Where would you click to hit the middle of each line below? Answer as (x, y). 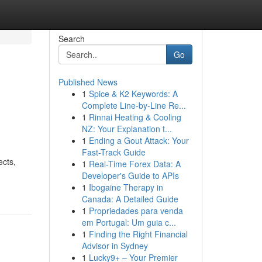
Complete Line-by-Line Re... (134, 105)
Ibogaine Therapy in (126, 187)
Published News (88, 82)
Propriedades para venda (136, 211)
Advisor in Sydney (115, 246)
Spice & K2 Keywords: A (133, 94)
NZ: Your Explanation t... (127, 129)
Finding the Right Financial (138, 234)
